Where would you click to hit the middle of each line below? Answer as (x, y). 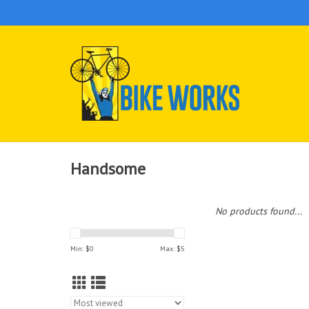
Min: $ (80, 249)
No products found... (259, 211)
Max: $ (170, 249)
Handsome (108, 169)
